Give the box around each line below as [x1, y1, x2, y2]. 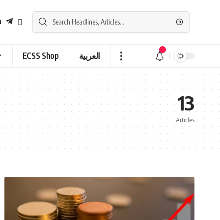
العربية [79, 50, 101, 61]
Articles [176, 115, 194, 124]
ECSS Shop [22, 50, 59, 61]
